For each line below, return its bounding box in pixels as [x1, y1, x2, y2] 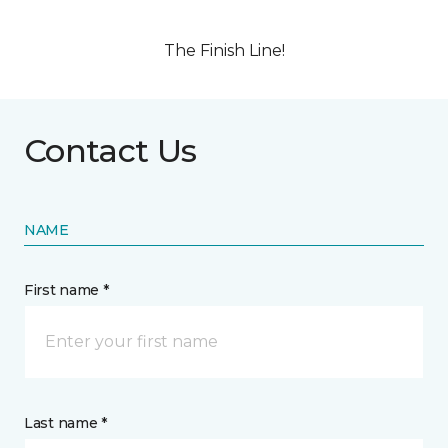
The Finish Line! [163, 41, 285, 61]
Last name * [24, 414, 107, 433]
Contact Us [24, 131, 197, 171]
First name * [24, 281, 109, 300]
